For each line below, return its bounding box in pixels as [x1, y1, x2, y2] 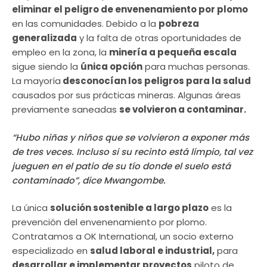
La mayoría [12, 74, 61, 88]
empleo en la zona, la [12, 46, 109, 59]
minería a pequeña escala [109, 46, 237, 59]
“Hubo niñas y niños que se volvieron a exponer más [12, 131, 249, 144]
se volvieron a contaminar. [119, 103, 246, 116]
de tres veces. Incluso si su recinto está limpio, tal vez [12, 145, 253, 158]
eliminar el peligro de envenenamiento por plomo [12, 3, 248, 16]
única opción [80, 60, 142, 73]
